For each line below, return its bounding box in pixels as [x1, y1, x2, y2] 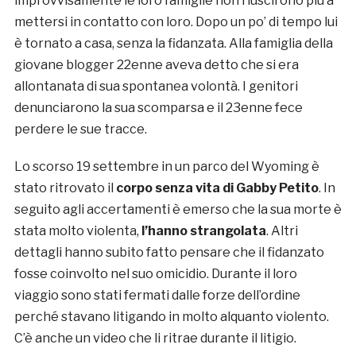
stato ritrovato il [14, 180, 116, 196]
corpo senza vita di [115, 180, 234, 196]
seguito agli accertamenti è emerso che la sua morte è [14, 202, 342, 218]
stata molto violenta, [14, 223, 141, 239]
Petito [278, 180, 319, 196]
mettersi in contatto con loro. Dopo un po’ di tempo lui [14, 14, 338, 30]
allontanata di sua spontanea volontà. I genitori [14, 79, 298, 95]
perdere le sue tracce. [14, 122, 147, 137]
